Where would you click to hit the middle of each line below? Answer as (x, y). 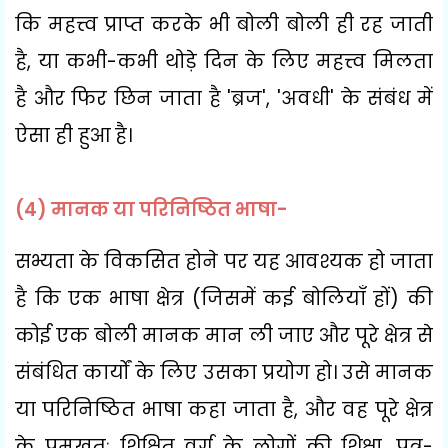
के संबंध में (387, 98)
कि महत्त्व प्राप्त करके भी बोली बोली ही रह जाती (224, 24)
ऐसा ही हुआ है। (73, 135)
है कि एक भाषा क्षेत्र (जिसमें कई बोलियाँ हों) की (224, 298)
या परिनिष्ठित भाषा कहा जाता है (155, 409)
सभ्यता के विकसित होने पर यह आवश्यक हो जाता (224, 261)
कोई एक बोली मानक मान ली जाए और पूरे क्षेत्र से (224, 335)
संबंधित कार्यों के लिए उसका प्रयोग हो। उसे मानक (224, 372)
